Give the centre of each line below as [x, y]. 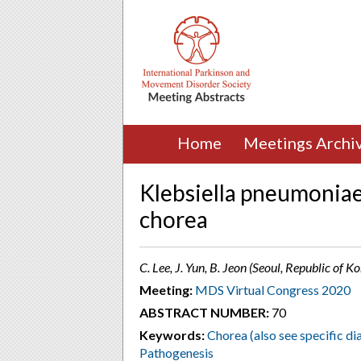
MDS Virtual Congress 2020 [273, 290]
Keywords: [172, 335]
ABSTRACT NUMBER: [204, 312]
